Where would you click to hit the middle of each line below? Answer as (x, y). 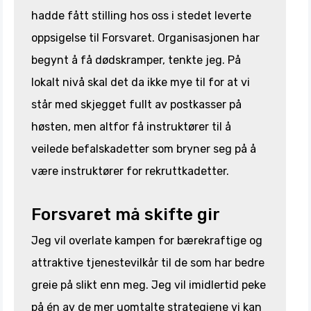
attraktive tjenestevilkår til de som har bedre (148, 263)
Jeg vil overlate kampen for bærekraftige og (147, 241)
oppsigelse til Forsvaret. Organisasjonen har (145, 38)
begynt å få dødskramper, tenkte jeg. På (136, 60)
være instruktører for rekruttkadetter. (130, 171)
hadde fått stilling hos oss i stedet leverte (141, 16)
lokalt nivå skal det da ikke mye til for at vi (141, 83)
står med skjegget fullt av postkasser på (136, 105)
